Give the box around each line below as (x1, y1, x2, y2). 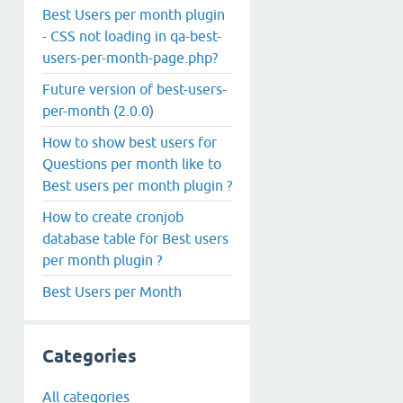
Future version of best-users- (42, 80, 227, 97)
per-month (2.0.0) (42, 102, 154, 119)
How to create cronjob (42, 208, 184, 225)
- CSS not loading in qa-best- (42, 27, 221, 44)
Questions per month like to (42, 155, 221, 172)
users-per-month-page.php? (42, 49, 218, 66)
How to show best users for (42, 133, 217, 150)
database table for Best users (42, 229, 228, 246)
